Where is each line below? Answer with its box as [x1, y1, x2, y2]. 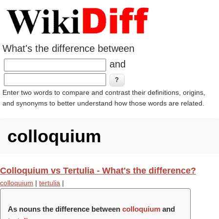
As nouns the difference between [8, 205, 122, 213]
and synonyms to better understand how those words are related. [2, 99, 204, 107]
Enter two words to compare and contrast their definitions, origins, [2, 88, 205, 96]
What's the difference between [2, 43, 134, 54]
